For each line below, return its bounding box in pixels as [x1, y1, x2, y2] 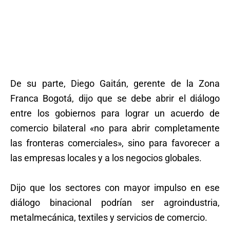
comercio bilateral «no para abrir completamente [10, 123, 220, 134]
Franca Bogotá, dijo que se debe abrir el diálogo [10, 93, 220, 104]
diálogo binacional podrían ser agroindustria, [10, 197, 220, 208]
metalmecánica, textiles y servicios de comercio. [10, 212, 207, 223]
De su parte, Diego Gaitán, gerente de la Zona [10, 78, 220, 89]
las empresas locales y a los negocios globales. [10, 152, 202, 164]
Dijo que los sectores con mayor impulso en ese [10, 182, 220, 194]
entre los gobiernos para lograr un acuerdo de [10, 108, 220, 119]
